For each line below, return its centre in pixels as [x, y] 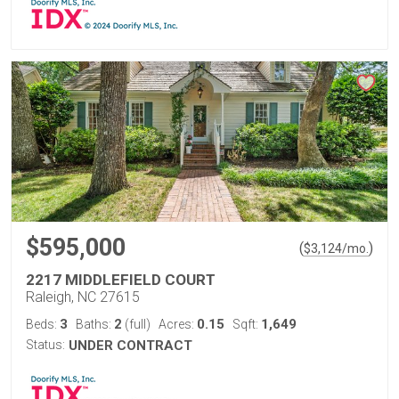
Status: [45, 345]
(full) [136, 324]
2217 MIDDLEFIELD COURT [121, 280]
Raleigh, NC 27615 [83, 297]
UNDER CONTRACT [130, 346]
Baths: [95, 324]
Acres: [178, 324]
